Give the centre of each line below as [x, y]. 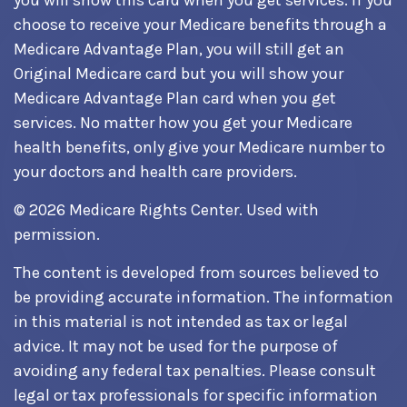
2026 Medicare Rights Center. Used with [174, 210]
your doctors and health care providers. [155, 172]
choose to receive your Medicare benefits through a [200, 25]
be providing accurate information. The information [203, 297]
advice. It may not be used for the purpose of [176, 346]
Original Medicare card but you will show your [179, 74]
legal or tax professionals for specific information [196, 395]
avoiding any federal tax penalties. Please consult [195, 371]
